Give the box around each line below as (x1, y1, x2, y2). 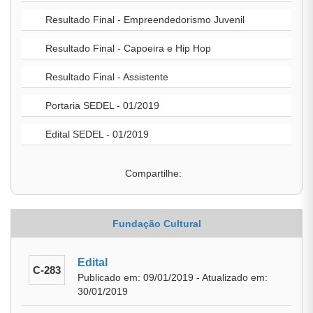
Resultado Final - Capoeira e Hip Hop (43, 43, 211, 54)
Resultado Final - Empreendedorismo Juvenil (43, 14, 245, 25)
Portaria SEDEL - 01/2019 (43, 100, 159, 111)
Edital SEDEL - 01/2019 (43, 129, 149, 140)
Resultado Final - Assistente (43, 71, 168, 82)
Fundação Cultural (112, 218, 201, 229)
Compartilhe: (124, 168, 182, 179)
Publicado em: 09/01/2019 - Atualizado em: (78, 272, 268, 283)
